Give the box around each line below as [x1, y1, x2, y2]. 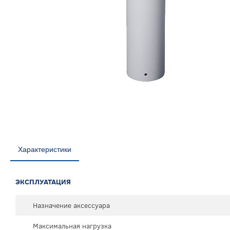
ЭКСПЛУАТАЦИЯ [15, 177, 71, 187]
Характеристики [18, 145, 71, 154]
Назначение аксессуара [33, 200, 110, 211]
